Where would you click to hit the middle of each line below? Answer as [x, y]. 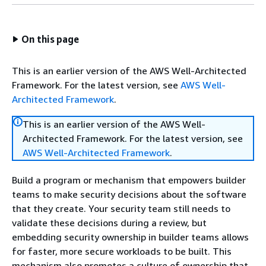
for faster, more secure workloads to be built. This [122, 251]
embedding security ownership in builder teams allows [130, 237]
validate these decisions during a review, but [109, 223]
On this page [50, 39]
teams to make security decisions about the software [129, 194]
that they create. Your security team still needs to [121, 208]
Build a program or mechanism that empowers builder [129, 180]
